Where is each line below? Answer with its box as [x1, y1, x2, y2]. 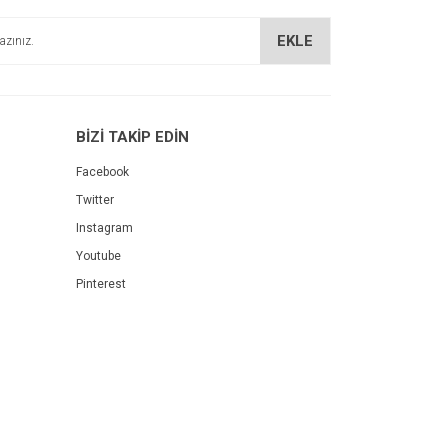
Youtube [76, 249, 121, 263]
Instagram [76, 221, 133, 235]
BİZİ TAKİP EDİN [76, 128, 189, 146]
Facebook [76, 165, 129, 179]
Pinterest [76, 277, 126, 291]
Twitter [76, 193, 114, 207]
